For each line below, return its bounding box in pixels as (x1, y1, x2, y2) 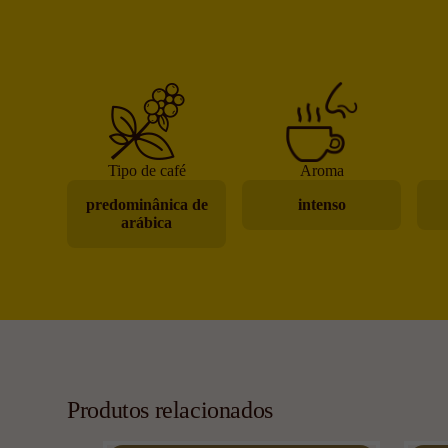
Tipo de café (107, 161, 186, 179)
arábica (121, 213, 173, 231)
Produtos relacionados (67, 396, 273, 423)
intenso (297, 195, 346, 213)
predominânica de (85, 195, 208, 213)
